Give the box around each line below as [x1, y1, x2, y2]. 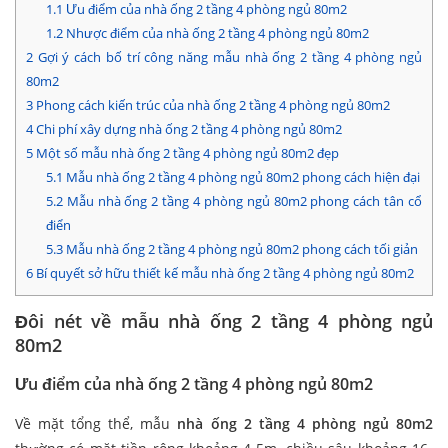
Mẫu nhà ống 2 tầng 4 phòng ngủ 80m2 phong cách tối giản [62, 240, 418, 259]
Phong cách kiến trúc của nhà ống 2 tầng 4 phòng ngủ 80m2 [33, 96, 390, 115]
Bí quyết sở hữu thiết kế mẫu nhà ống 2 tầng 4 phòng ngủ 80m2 [33, 264, 414, 283]
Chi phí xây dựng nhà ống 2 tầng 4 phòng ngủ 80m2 [33, 120, 342, 139]
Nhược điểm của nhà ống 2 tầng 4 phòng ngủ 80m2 [62, 24, 369, 43]
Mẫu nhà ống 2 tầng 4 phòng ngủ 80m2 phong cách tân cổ [62, 192, 422, 211]
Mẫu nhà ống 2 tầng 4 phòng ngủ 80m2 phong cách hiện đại [62, 168, 420, 187]
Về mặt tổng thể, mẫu [15, 414, 178, 434]
